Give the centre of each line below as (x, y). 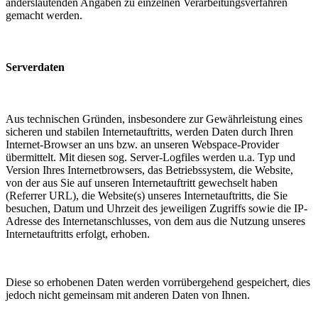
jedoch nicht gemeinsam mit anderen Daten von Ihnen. (128, 295)
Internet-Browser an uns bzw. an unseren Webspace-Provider (142, 145)
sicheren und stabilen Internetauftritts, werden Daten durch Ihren (149, 132)
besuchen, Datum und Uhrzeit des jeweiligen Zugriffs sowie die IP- (157, 209)
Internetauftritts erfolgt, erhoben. (78, 234)
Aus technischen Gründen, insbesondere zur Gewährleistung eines (154, 119)
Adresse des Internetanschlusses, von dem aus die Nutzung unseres (155, 221)
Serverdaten (35, 67)
